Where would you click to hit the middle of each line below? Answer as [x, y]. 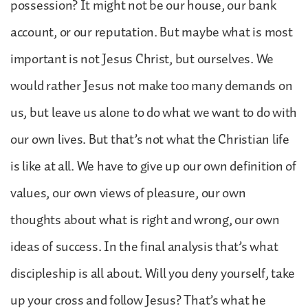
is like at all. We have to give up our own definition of [153, 166]
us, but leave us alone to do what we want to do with [154, 112]
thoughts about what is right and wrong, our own [145, 220]
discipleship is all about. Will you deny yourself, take [153, 273]
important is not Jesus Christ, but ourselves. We [142, 59]
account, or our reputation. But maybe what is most [152, 32]
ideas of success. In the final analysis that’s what [144, 246]
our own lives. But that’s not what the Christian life [150, 139]
